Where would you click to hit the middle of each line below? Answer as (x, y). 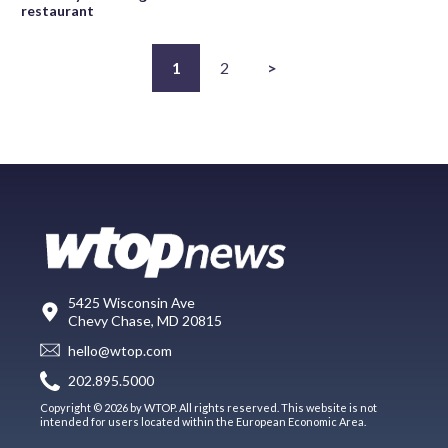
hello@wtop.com (120, 351)
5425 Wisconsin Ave (131, 302)
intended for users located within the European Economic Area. (203, 421)
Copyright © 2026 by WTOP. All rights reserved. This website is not (208, 407)
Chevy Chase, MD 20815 (145, 320)
